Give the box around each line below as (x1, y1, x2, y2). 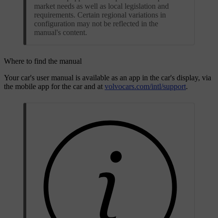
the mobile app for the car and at (4, 82, 105, 91)
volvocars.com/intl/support (105, 82, 186, 91)
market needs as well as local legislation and (34, 1, 169, 10)
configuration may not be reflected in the (34, 19, 158, 28)
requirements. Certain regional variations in (34, 10, 166, 19)
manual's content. (34, 28, 87, 36)
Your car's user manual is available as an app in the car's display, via (4, 73, 211, 82)
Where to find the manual (4, 56, 82, 65)
